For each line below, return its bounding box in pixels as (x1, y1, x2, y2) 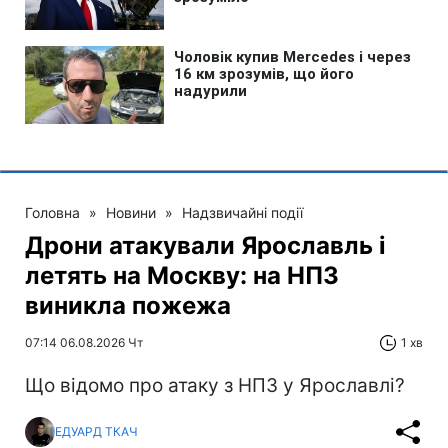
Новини (106, 203, 156, 221)
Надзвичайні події (182, 203, 303, 221)
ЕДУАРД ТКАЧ (55, 424, 138, 440)
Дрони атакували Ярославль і (25, 230, 386, 260)
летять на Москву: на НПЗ (25, 260, 339, 290)
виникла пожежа (25, 290, 231, 320)
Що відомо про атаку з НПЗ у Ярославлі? (25, 373, 405, 397)
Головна (25, 203, 80, 221)
